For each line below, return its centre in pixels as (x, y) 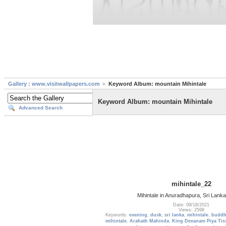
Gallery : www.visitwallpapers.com (54, 84)
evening (138, 215)
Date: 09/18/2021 (191, 205)
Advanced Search (41, 108)
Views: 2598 (191, 210)
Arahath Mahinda (149, 221)
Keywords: (117, 215)
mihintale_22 (191, 184)
